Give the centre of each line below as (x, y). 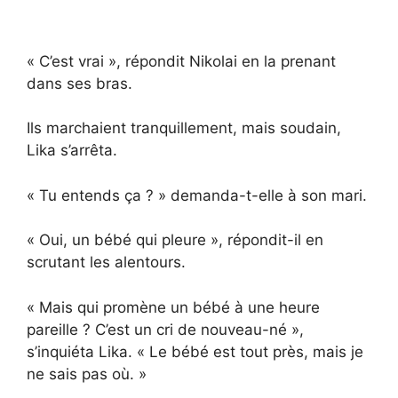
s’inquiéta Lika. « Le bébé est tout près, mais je (195, 351)
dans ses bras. (80, 83)
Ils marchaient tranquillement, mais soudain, (184, 128)
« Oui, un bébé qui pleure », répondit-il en (175, 240)
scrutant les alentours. (106, 263)
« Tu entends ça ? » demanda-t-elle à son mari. (197, 195)
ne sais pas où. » (87, 374)
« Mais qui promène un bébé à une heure (173, 307)
